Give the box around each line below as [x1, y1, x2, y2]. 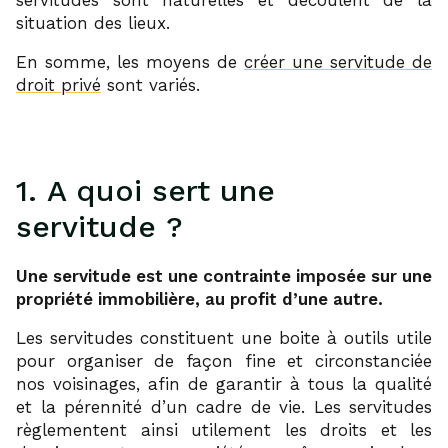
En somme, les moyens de [16, 51, 244, 72]
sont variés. [101, 74, 200, 95]
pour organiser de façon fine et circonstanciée [16, 350, 432, 371]
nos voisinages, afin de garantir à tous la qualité [16, 373, 432, 394]
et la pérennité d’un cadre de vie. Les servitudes [16, 396, 432, 417]
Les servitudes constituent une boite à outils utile [16, 327, 432, 348]
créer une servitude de [244, 51, 432, 72]
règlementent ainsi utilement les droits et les [16, 419, 432, 440]
